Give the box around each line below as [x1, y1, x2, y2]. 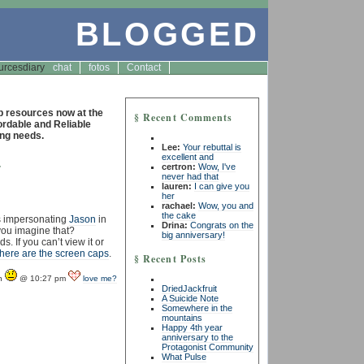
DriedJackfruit [162, 284, 217, 293]
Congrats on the [190, 220, 253, 230]
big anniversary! [162, 230, 225, 240]
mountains [162, 313, 202, 323]
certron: [162, 162, 196, 171]
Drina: [162, 220, 188, 230]
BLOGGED [75, 16, 260, 52]
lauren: [162, 181, 192, 191]
